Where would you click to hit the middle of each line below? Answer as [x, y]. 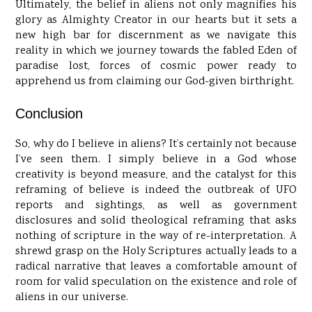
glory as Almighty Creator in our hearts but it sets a [156, 21]
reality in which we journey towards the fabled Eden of [156, 52]
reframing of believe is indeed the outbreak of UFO [156, 191]
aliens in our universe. [72, 298]
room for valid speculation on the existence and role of [156, 283]
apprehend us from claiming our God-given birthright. [155, 82]
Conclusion [49, 114]
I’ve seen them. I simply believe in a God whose [156, 160]
